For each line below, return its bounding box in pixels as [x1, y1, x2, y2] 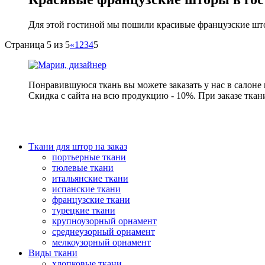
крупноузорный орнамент [52, 216, 157, 226]
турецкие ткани [52, 205, 115, 215]
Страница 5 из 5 [5, 40, 70, 50]
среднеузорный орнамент [52, 227, 155, 237]
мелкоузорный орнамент [52, 237, 151, 247]
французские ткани [52, 195, 130, 205]
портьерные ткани [52, 152, 126, 162]
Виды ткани [28, 248, 77, 258]
